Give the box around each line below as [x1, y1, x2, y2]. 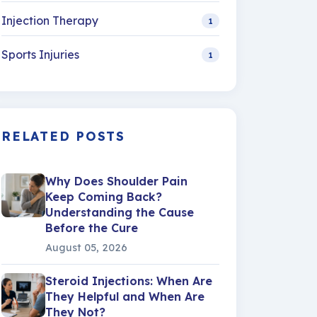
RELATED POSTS [1, 128, 125, 144]
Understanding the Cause [45, 205, 194, 219]
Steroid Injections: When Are [45, 274, 212, 288]
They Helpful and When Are [45, 289, 204, 304]
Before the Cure [45, 221, 138, 235]
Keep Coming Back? [45, 190, 162, 204]
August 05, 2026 [45, 241, 127, 254]
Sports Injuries [1, 47, 79, 62]
